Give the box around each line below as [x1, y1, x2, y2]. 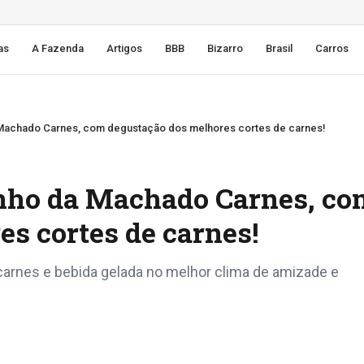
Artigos [106, 42, 143, 54]
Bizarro [207, 42, 244, 54]
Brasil [266, 42, 293, 54]
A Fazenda [32, 42, 84, 54]
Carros [315, 42, 349, 54]
